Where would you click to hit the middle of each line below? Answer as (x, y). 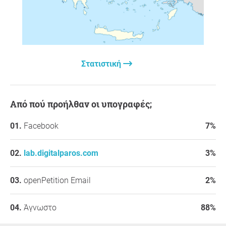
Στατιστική (102, 64)
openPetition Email (57, 180)
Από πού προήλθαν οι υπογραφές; (84, 104)
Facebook (41, 126)
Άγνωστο (40, 207)
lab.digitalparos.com (61, 153)
